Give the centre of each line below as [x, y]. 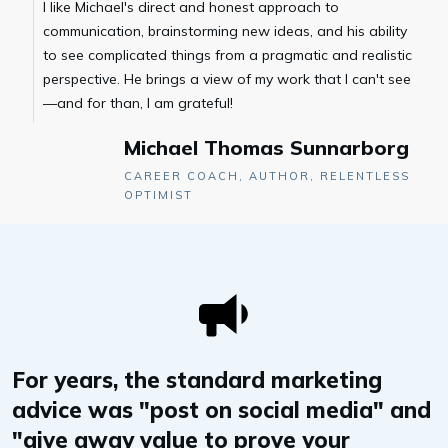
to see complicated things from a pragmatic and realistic [227, 55]
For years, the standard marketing [197, 380]
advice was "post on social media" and [221, 410]
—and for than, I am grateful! [138, 103]
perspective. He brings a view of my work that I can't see [227, 79]
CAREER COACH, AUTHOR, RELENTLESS [267, 176]
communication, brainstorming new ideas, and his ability [225, 31]
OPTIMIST [159, 195]
